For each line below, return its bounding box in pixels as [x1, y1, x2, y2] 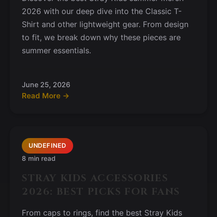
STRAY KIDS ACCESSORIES [22, 171, 169, 185]
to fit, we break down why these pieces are [22, 32, 181, 42]
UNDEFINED [29, 142, 66, 149]
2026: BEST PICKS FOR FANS [22, 185, 181, 198]
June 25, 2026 [22, 80, 70, 89]
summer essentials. [22, 46, 91, 55]
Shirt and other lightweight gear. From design [22, 19, 188, 29]
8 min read [22, 155, 56, 162]
